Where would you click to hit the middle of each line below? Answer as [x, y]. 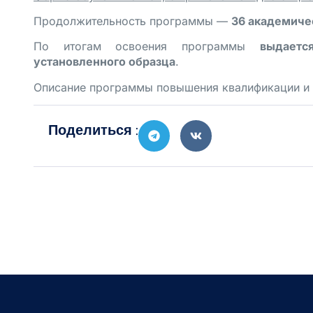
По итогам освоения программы [147, 46]
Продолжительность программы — [132, 21]
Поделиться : [93, 130]
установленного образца [104, 62]
